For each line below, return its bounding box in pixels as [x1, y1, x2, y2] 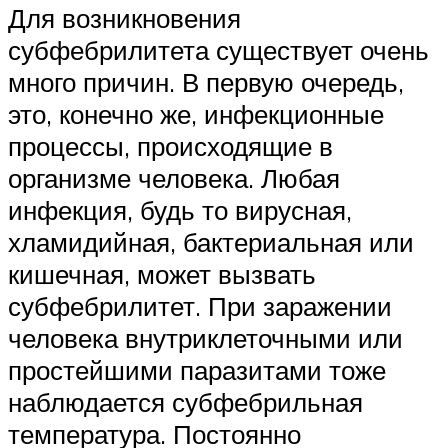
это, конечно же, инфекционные [8, 97, 384, 130]
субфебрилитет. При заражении [8, 289, 392, 322]
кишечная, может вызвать [8, 257, 316, 290]
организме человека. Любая [8, 161, 340, 194]
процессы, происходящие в [8, 129, 333, 162]
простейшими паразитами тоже [8, 353, 386, 386]
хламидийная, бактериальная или [8, 225, 414, 258]
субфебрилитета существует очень [8, 33, 429, 66]
